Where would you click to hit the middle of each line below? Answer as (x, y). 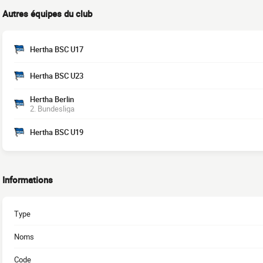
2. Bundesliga (52, 109)
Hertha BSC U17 (57, 49)
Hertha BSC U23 (57, 76)
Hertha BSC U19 (57, 132)
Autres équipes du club (47, 14)
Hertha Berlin (52, 99)
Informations (28, 180)
